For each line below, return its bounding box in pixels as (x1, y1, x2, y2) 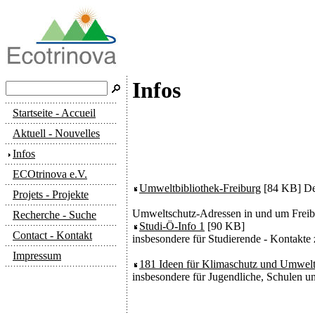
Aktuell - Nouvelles (13, 127, 100, 139)
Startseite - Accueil (13, 107, 96, 119)
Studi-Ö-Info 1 (139, 220, 205, 232)
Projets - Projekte (13, 188, 89, 200)
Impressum (13, 250, 61, 262)
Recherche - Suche (13, 209, 96, 221)
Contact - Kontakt (13, 229, 92, 241)
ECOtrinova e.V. (13, 168, 87, 180)
